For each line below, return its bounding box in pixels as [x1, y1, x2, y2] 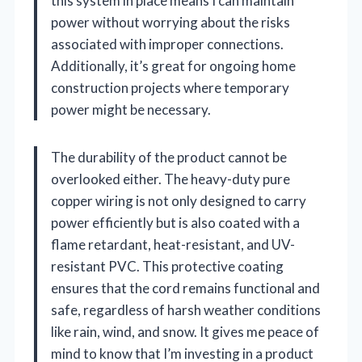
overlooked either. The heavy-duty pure [51, 170, 290, 187]
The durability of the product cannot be [51, 148, 287, 166]
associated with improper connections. [51, 35, 284, 53]
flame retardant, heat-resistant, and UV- [51, 235, 295, 253]
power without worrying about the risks [51, 13, 290, 31]
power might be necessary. [51, 100, 211, 118]
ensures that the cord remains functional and [51, 279, 320, 297]
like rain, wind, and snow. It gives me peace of [51, 322, 319, 340]
